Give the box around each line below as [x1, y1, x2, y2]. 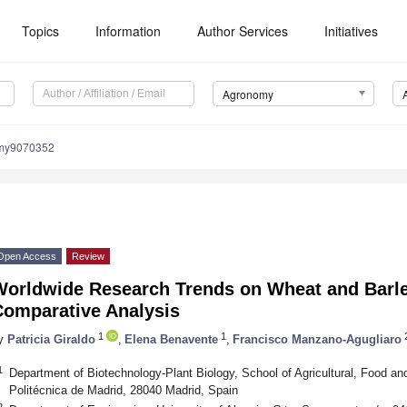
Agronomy [222, 86, 273, 103]
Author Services [197, 22, 289, 40]
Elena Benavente [124, 332, 218, 346]
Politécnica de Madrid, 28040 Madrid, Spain [8, 382, 238, 397]
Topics [22, 22, 60, 40]
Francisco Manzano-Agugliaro [233, 332, 402, 346]
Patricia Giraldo [7, 332, 95, 346]
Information [95, 22, 162, 40]
